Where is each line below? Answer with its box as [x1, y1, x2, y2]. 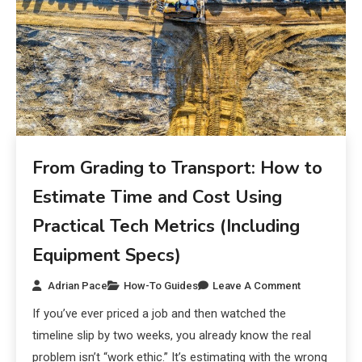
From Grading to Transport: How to [32, 156, 323, 181]
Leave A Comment [213, 280, 301, 293]
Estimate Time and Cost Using [32, 185, 283, 210]
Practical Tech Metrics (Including [32, 214, 301, 239]
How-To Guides [124, 280, 199, 293]
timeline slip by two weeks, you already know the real [32, 328, 312, 343]
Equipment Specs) [32, 243, 182, 268]
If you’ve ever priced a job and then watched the [32, 306, 287, 322]
